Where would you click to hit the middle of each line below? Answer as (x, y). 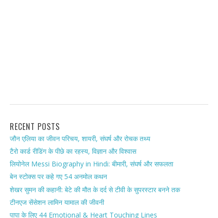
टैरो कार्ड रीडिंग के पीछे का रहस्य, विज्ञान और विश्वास (73, 151)
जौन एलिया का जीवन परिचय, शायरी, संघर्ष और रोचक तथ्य (80, 138)
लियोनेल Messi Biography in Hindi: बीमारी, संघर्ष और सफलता (91, 164)
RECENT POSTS (35, 126)
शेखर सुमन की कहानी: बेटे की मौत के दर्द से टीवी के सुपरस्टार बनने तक (95, 189)
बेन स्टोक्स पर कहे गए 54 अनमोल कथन (58, 177)
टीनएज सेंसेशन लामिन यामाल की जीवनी (57, 202)
